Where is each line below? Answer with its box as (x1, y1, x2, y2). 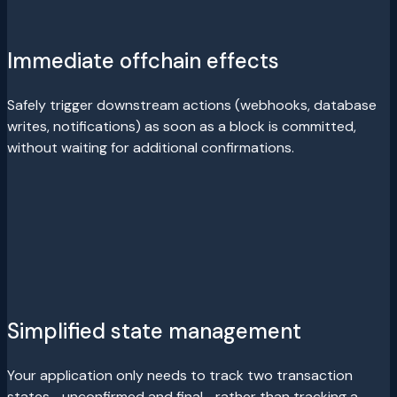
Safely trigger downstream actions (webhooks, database (7, 96, 377, 114)
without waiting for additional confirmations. (7, 138, 294, 157)
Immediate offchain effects (7, 47, 279, 74)
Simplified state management (7, 316, 301, 345)
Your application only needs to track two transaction (7, 365, 353, 385)
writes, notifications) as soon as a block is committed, (7, 117, 356, 136)
